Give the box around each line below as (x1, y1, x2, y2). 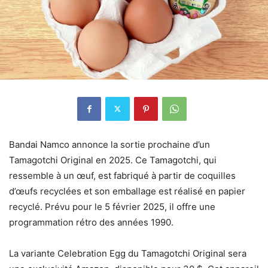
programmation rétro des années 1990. (9, 216, 173, 228)
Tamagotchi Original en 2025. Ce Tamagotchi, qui (9, 154, 217, 166)
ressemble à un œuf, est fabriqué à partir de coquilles (9, 169, 236, 181)
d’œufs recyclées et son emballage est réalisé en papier (9, 185, 245, 197)
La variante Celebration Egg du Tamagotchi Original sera (9, 247, 246, 259)
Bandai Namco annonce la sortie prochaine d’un (9, 138, 210, 150)
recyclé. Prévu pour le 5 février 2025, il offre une (9, 200, 215, 212)
